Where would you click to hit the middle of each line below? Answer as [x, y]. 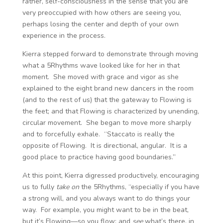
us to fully [39, 187]
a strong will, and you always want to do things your [106, 198]
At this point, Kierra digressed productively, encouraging [111, 175]
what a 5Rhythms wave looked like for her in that [101, 65]
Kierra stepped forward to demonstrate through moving [110, 54]
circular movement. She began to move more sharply [107, 123]
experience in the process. [64, 36]
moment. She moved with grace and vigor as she [100, 77]
